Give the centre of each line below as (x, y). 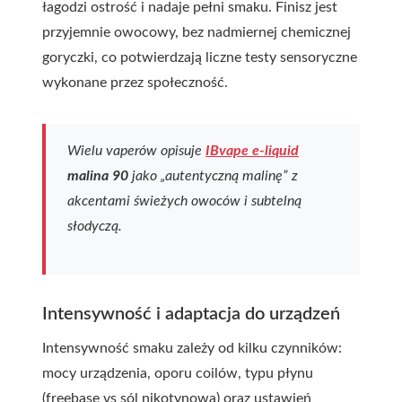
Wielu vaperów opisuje (136, 151)
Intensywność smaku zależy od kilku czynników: (192, 348)
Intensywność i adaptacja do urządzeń (191, 314)
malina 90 (98, 176)
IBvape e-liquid (252, 151)
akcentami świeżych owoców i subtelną (184, 201)
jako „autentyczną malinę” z (213, 176)
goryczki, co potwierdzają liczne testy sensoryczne (200, 57)
